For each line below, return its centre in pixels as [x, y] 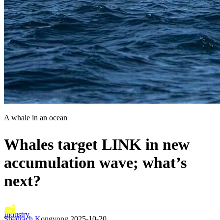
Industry [17, 215]
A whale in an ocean [36, 117]
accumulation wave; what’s [95, 162]
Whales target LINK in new [97, 144]
